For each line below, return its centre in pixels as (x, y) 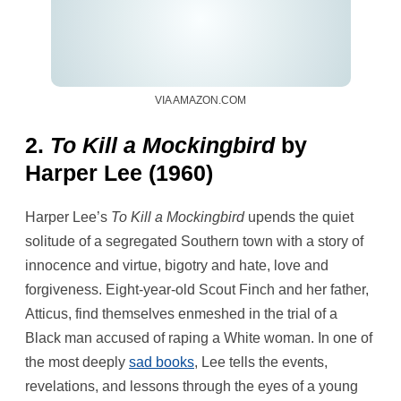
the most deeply (77, 363)
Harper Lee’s (68, 218)
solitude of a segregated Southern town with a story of (194, 242)
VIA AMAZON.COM (200, 100)
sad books (162, 363)
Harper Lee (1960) (119, 172)
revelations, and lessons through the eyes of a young (192, 387)
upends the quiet (299, 218)
